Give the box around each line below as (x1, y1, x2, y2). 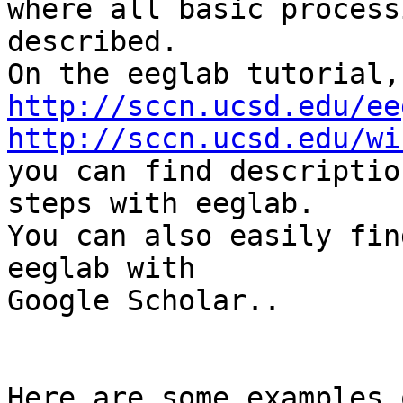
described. (7, 25, 178, 58)
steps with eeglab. (7, 187, 315, 220)
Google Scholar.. (7, 284, 281, 318)
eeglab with (7, 252, 195, 285)
